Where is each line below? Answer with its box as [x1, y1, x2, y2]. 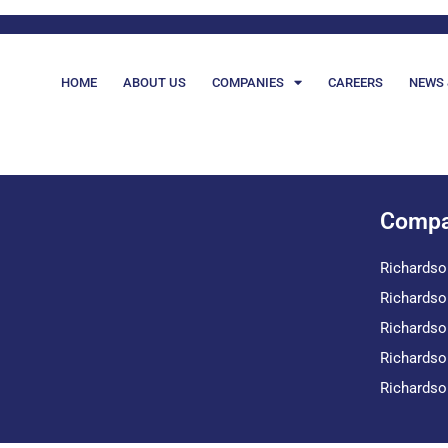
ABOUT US [123, 74, 187, 90]
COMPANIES [212, 74, 285, 90]
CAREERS [328, 74, 384, 90]
